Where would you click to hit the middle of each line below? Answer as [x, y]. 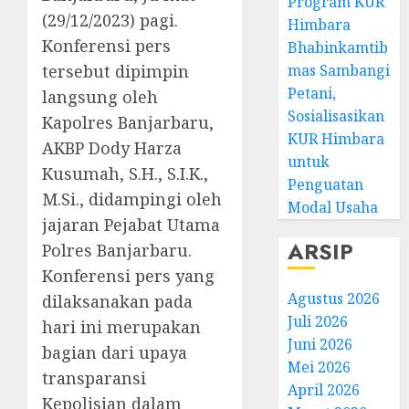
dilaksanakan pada [117, 301]
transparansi [94, 378]
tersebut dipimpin [115, 71]
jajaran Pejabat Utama [131, 225]
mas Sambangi [339, 70]
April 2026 [324, 390]
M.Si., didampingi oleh [132, 199]
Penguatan [326, 184]
